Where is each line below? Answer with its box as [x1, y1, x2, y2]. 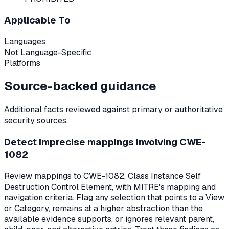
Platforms [4, 57, 40, 68]
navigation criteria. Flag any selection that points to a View [4, 192, 224, 203]
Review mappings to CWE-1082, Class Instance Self [4, 170, 201, 181]
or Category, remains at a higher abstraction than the [4, 202, 203, 214]
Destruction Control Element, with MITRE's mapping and [4, 181, 216, 192]
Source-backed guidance [4, 78, 156, 95]
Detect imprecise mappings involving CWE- [4, 135, 205, 149]
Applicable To [4, 13, 71, 27]
